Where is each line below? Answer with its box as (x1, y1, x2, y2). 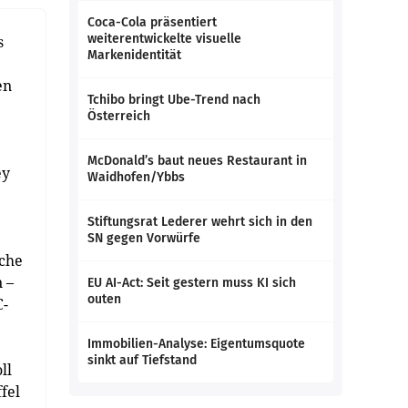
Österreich (87, 108, 150, 124)
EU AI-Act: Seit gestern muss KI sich (87, 275, 296, 291)
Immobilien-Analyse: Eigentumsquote (87, 336, 305, 352)
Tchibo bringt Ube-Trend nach (87, 92, 260, 107)
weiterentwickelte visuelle (87, 31, 241, 46)
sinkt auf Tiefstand (87, 352, 197, 368)
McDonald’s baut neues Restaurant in (87, 153, 307, 168)
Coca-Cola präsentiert (87, 15, 217, 30)
